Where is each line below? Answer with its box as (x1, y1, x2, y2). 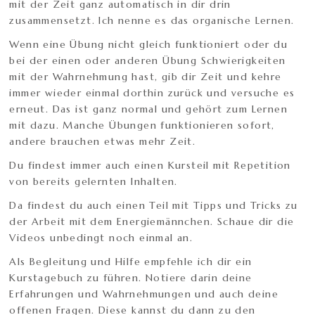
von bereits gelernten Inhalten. (9, 175, 178, 188)
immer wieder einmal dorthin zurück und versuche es (9, 86, 295, 100)
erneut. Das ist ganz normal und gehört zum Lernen (9, 103, 288, 116)
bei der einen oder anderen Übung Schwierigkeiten (9, 54, 286, 67)
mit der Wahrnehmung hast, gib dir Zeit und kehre (9, 70, 282, 84)
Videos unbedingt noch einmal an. (9, 231, 193, 245)
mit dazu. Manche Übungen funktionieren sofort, (9, 119, 275, 132)
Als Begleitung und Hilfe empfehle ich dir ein (9, 255, 252, 269)
